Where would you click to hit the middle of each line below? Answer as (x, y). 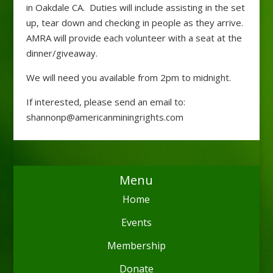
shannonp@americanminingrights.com (105, 117)
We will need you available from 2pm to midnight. (128, 77)
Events (136, 222)
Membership (136, 245)
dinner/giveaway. (62, 53)
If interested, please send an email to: (105, 101)
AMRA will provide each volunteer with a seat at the (134, 37)
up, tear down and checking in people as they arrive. (136, 22)
